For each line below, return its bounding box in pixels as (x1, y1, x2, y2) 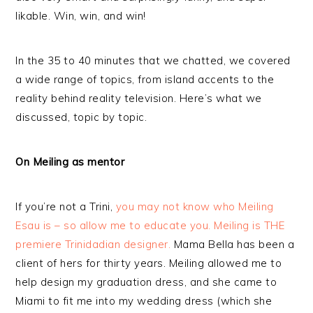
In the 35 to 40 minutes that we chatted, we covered (15, 54, 291, 67)
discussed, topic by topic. (15, 110, 147, 124)
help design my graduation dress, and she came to (15, 275, 277, 289)
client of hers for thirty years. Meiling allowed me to (15, 256, 282, 270)
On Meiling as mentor (15, 155, 125, 168)
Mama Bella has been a (170, 238, 295, 251)
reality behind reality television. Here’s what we (15, 92, 262, 105)
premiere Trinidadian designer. (15, 238, 171, 251)
